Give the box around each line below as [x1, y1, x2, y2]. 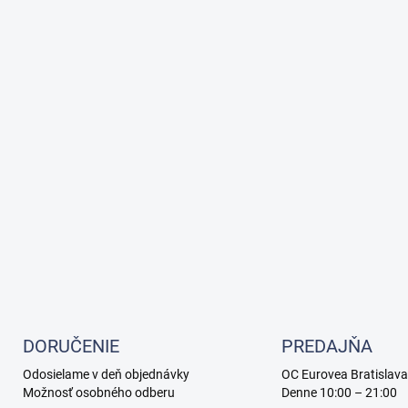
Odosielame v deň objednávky [22, 366, 189, 382]
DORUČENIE [22, 334, 119, 357]
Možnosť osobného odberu [22, 384, 175, 400]
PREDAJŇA [281, 334, 372, 357]
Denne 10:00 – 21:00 [281, 384, 397, 400]
